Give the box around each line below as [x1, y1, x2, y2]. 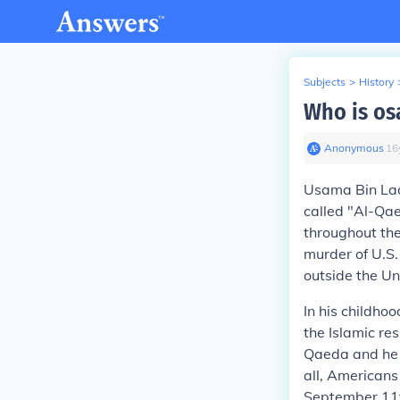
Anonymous [324, 141, 384, 154]
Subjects [304, 75, 346, 88]
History [359, 75, 394, 88]
